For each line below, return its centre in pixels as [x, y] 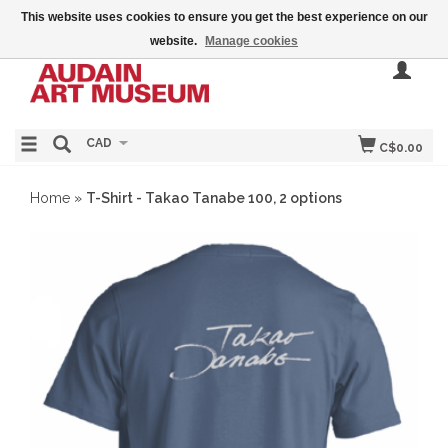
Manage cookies [251, 41]
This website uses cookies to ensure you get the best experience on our [224, 17]
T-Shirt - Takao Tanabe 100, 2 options [214, 198]
